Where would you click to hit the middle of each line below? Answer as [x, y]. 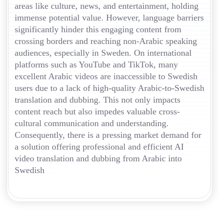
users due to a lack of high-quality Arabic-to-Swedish [109, 88]
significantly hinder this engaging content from [98, 30]
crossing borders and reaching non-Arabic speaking [106, 41]
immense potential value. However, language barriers [109, 18]
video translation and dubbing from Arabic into [98, 159]
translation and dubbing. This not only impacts [98, 100]
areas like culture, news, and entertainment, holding [107, 6]
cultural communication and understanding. [92, 123]
